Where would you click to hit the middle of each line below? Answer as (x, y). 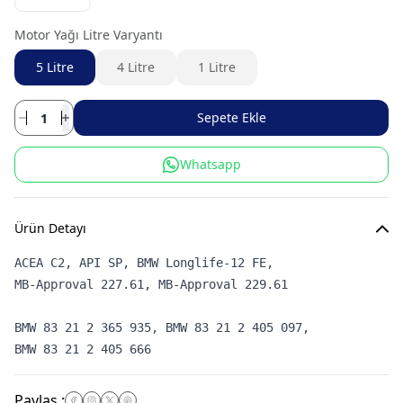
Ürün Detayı (50, 228)
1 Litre (217, 67)
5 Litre (55, 67)
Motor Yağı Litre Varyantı (89, 35)
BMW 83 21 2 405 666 (83, 349)
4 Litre (136, 67)
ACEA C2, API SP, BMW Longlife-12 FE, (148, 263)
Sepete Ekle (231, 117)
